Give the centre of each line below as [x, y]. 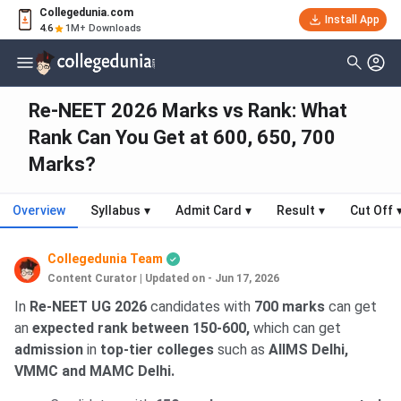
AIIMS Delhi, [307, 350]
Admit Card [209, 211]
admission [49, 350]
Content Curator [93, 279]
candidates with [200, 307]
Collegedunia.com [86, 13]
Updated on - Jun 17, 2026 [213, 279]
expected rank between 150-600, [143, 328]
